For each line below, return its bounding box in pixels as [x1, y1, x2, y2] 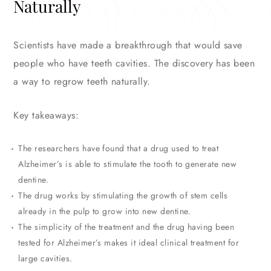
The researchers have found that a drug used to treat [18, 142, 219, 155]
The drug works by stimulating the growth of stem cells [18, 189, 228, 202]
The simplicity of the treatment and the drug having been [18, 221, 235, 233]
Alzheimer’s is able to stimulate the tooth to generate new [18, 158, 237, 171]
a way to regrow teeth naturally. [13, 74, 151, 89]
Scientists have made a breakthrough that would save [13, 38, 243, 53]
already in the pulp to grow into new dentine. [18, 205, 191, 218]
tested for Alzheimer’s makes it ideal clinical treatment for [18, 237, 240, 249]
